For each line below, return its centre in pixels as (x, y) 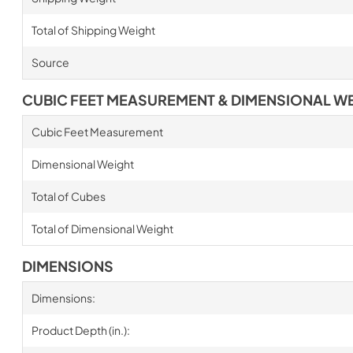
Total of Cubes (68, 196)
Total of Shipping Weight (93, 30)
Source (50, 62)
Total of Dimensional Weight (102, 228)
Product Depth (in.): (80, 330)
